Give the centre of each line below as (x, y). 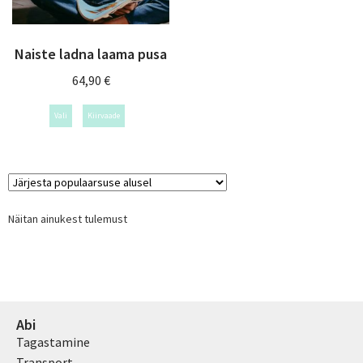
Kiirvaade (103, 115)
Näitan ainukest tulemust (68, 218)
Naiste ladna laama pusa (91, 53)
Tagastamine (53, 342)
